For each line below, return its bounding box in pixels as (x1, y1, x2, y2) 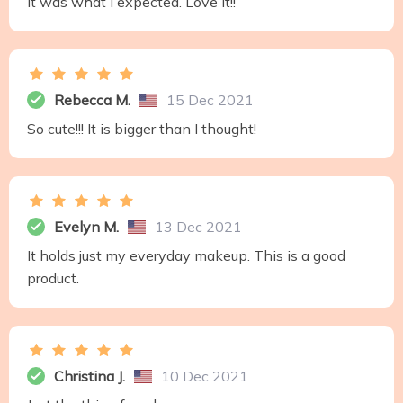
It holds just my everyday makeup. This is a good (27, 246, 345, 265)
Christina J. (54, 367, 125, 386)
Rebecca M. (54, 91, 130, 110)
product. (27, 269, 79, 288)
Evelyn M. (54, 218, 119, 237)
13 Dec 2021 (155, 218, 242, 237)
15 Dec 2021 (166, 91, 254, 110)
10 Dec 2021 (161, 367, 248, 386)
